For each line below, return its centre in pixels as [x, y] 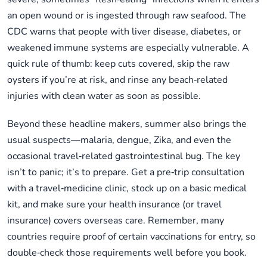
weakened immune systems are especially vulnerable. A [128, 48]
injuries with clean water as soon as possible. [104, 96]
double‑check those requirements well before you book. [127, 253]
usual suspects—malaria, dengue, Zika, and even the [119, 140]
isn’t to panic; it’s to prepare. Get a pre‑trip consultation [126, 173]
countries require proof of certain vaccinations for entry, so [131, 237]
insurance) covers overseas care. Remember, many [116, 221]
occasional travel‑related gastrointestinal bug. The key [124, 156]
